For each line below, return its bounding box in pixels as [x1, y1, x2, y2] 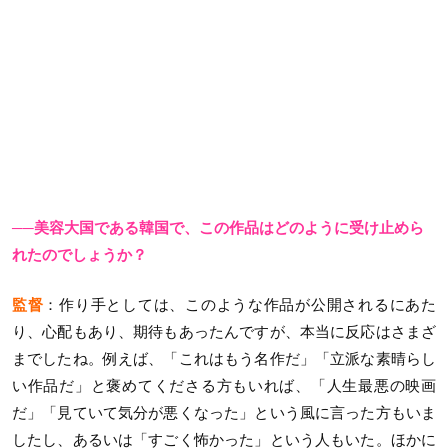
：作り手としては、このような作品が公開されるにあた [43, 295, 437, 313]
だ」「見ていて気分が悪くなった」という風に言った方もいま [12, 403, 436, 421]
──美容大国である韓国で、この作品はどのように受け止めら [12, 219, 424, 237]
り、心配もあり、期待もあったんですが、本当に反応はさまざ [12, 322, 436, 340]
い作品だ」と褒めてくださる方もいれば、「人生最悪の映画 [12, 376, 436, 394]
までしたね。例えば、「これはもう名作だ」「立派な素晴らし [12, 349, 436, 367]
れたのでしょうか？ [12, 246, 147, 264]
